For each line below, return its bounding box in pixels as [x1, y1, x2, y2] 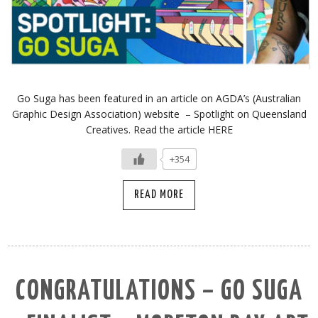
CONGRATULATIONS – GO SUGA [15, 279, 303, 305]
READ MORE [134, 189, 184, 201]
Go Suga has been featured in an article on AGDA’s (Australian [17, 92, 301, 105]
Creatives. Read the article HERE [85, 123, 233, 136]
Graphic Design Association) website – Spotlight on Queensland [11, 107, 307, 121]
